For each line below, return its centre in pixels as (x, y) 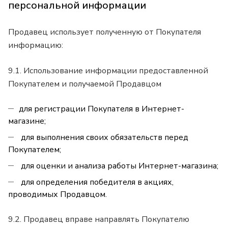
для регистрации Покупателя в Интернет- (102, 109)
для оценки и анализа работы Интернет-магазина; (119, 166)
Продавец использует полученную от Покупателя (105, 32)
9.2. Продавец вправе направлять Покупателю (99, 220)
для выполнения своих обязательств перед (104, 138)
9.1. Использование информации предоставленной (108, 71)
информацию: (36, 46)
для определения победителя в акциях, (96, 182)
